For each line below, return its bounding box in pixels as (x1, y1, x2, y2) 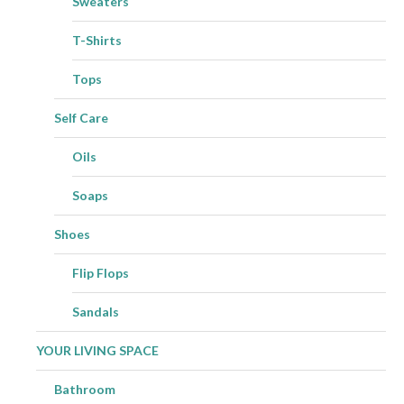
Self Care (54, 110, 108, 126)
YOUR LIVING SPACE (36, 343, 159, 359)
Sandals (72, 304, 119, 320)
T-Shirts (72, 32, 122, 49)
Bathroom (54, 381, 115, 398)
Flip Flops (72, 265, 129, 281)
